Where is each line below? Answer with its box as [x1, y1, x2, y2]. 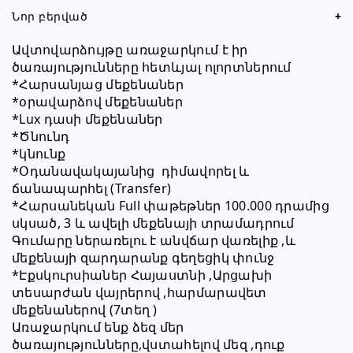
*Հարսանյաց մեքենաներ [12, 76, 188, 93]
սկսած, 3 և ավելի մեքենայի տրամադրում [12, 214, 299, 232]
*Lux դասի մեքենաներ [12, 110, 166, 128]
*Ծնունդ [12, 128, 73, 145]
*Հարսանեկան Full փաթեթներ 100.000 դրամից [12, 197, 329, 214]
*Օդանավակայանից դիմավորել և [12, 162, 250, 180]
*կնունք [12, 145, 66, 162]
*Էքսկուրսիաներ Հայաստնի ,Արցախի [12, 266, 273, 284]
